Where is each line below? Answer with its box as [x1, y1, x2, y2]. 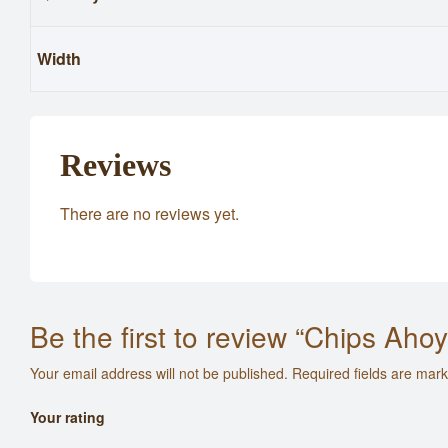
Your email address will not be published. [30, 363, 288, 383]
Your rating [30, 407, 105, 427]
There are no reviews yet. [60, 202, 239, 225]
